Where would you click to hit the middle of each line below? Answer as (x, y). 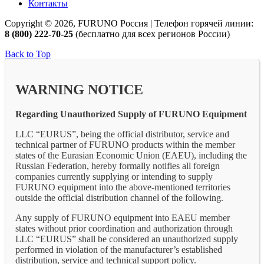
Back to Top (28, 54)
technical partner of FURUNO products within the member (125, 145)
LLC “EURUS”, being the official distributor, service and (122, 134)
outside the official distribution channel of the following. (119, 198)
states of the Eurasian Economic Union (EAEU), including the (131, 156)
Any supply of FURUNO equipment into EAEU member (123, 218)
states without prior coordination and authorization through (124, 229)
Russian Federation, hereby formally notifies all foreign (118, 166)
